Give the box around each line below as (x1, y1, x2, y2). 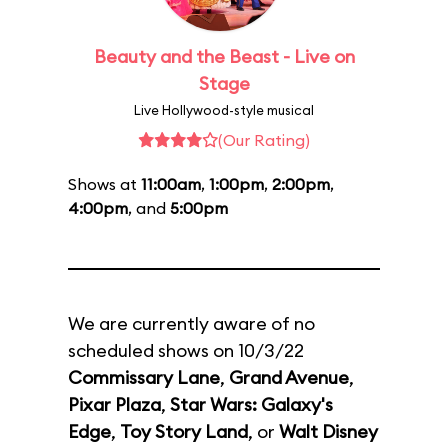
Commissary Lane (68, 366, 220, 389)
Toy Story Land (120, 420, 248, 443)
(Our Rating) (218, 130, 310, 150)
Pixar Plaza (68, 393, 161, 416)
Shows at (68, 174, 141, 194)
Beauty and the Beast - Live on (93, 45, 355, 68)
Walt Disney (279, 420, 378, 443)
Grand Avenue (229, 366, 349, 389)
